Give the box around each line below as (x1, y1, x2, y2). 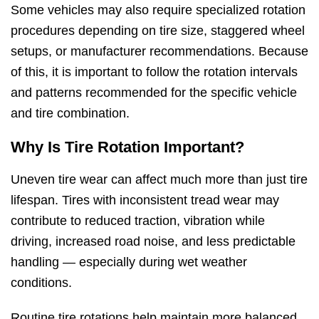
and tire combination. (11, 106, 130, 121)
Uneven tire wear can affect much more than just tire (11, 172, 308, 187)
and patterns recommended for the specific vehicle (11, 85, 297, 100)
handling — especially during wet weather (11, 255, 247, 270)
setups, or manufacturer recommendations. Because (11, 44, 308, 59)
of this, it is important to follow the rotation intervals (11, 65, 298, 80)
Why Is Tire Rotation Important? (11, 138, 244, 157)
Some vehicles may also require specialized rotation (11, 3, 305, 18)
